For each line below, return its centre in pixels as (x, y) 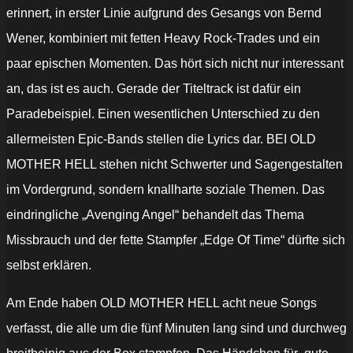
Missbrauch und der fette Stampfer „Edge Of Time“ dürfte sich (176, 240)
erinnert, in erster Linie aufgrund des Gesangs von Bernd (164, 13)
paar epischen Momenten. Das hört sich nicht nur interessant (175, 64)
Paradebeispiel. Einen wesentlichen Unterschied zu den (163, 114)
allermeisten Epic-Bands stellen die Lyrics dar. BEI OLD (161, 139)
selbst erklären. (49, 266)
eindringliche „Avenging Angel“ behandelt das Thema (155, 215)
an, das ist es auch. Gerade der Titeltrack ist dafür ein (154, 89)
